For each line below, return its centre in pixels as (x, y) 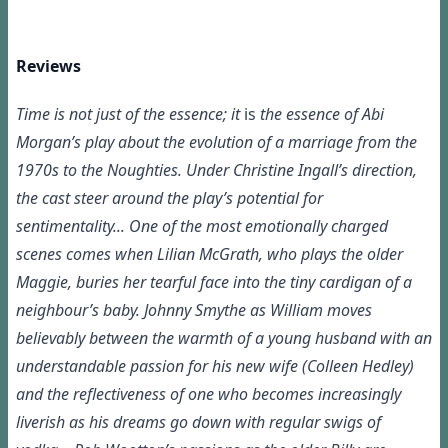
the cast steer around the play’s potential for (169, 198)
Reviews (48, 66)
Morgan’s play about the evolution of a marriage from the (216, 142)
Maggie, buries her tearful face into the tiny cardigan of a (214, 282)
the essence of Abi (320, 114)
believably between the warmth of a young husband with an (224, 338)
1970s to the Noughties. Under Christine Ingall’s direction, (216, 170)
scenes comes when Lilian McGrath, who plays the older (209, 254)
